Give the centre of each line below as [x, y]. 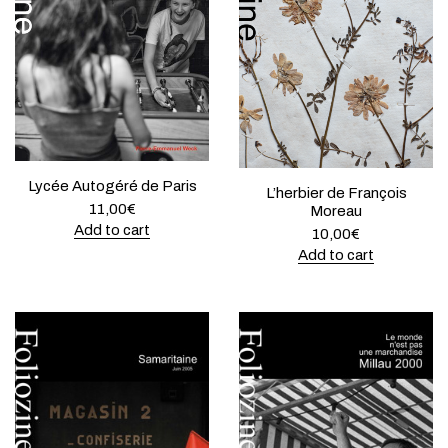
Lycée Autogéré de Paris [112, 186]
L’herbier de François [336, 193]
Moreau [336, 211]
